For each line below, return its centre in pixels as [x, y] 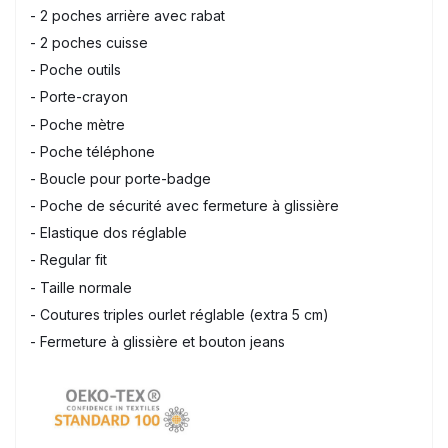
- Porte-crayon [79, 97]
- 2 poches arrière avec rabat [127, 15]
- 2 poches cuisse [89, 42]
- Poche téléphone [92, 151]
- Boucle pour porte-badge [120, 178]
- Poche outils [75, 70]
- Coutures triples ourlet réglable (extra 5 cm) [179, 314]
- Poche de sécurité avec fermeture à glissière [184, 206]
